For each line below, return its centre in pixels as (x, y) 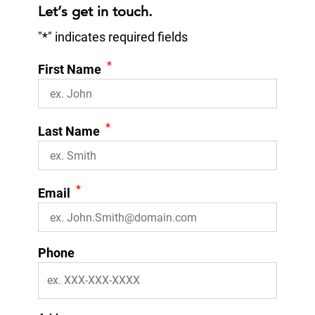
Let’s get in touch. (95, 11)
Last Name (69, 131)
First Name (70, 69)
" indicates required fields (118, 37)
